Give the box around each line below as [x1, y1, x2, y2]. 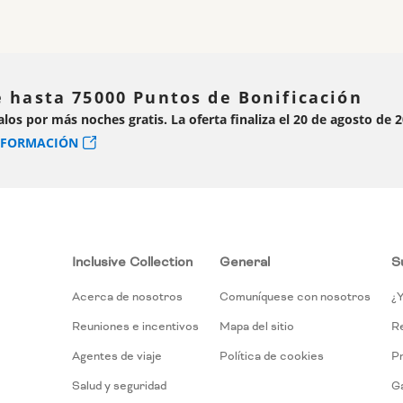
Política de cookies [219, 349, 324, 364]
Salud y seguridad [71, 379, 166, 394]
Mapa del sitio [219, 319, 294, 335]
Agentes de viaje [71, 349, 162, 364]
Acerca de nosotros [71, 290, 183, 305]
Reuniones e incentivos [71, 319, 199, 335]
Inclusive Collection [71, 254, 193, 271]
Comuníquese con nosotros [219, 290, 371, 305]
